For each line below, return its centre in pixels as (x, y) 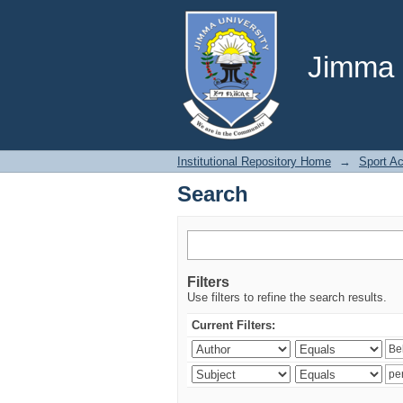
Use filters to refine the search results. (287, 297)
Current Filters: (233, 325)
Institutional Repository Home (254, 161)
